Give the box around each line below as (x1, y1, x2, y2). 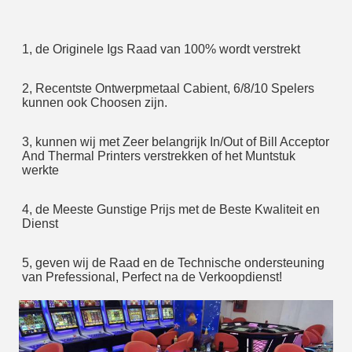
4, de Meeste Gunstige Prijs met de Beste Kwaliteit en (22, 203, 320, 216)
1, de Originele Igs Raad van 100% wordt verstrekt (22, 42, 300, 56)
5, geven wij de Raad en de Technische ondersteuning (22, 256, 324, 269)
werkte (22, 163, 59, 177)
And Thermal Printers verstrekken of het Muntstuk (22, 149, 295, 163)
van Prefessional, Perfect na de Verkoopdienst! (22, 270, 282, 284)
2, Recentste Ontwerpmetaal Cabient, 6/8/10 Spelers (22, 82, 314, 95)
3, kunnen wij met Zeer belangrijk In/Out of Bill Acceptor (22, 135, 329, 148)
